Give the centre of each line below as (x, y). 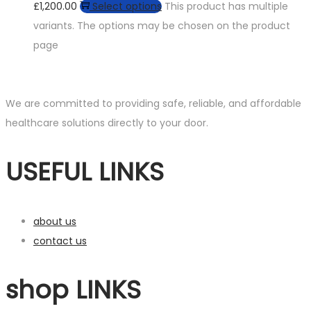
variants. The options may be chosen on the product (162, 26)
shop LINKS (73, 289)
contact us (60, 241)
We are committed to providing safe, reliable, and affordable (153, 104)
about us (55, 221)
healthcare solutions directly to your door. (108, 123)
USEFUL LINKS (85, 172)
